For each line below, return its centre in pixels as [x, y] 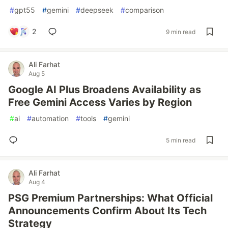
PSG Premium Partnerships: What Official [110, 198]
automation [50, 118]
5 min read [181, 140]
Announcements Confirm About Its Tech [107, 211]
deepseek [97, 10]
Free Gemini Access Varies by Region [100, 102]
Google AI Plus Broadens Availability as [105, 90]
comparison [145, 10]
